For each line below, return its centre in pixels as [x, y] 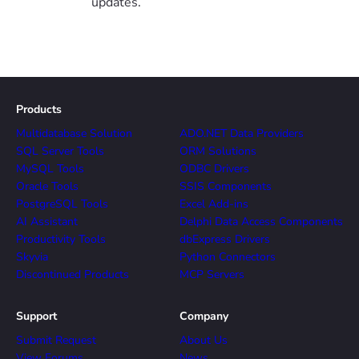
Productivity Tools [61, 239]
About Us [204, 340]
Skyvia [32, 257]
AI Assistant [47, 222]
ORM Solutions [218, 151]
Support [36, 316]
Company [204, 316]
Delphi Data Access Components [261, 222]
